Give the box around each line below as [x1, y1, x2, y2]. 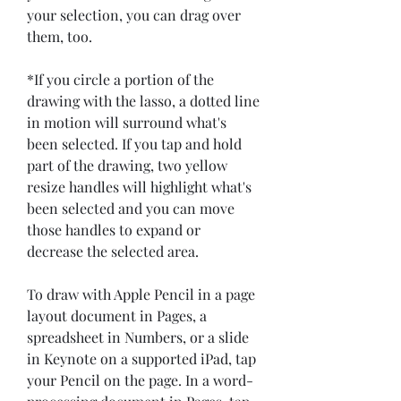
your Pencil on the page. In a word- [27, 371, 253, 390]
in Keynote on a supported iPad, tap [27, 349, 256, 369]
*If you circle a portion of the [27, 70, 214, 90]
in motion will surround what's [27, 113, 226, 132]
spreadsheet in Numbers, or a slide [27, 328, 249, 347]
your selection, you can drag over [27, 5, 241, 25]
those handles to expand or [27, 220, 200, 240]
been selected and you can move [27, 199, 235, 218]
